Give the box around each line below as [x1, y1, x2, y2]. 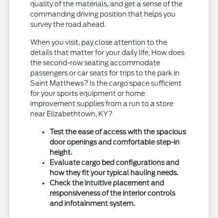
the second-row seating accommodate [30, 59, 161, 67]
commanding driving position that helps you [30, 10, 176, 18]
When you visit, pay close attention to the [30, 38, 167, 47]
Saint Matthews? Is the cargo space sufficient [30, 79, 182, 88]
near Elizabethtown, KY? [30, 110, 113, 118]
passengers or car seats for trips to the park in [30, 69, 180, 77]
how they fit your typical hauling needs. [50, 169, 179, 177]
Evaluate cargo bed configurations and [50, 159, 180, 167]
